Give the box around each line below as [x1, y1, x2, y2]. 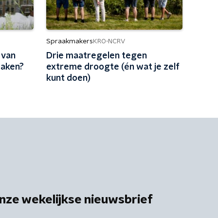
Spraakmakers [46, 38, 93, 45]
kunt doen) [46, 74, 91, 83]
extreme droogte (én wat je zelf [46, 63, 180, 72]
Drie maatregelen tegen [46, 52, 147, 60]
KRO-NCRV [92, 38, 125, 45]
